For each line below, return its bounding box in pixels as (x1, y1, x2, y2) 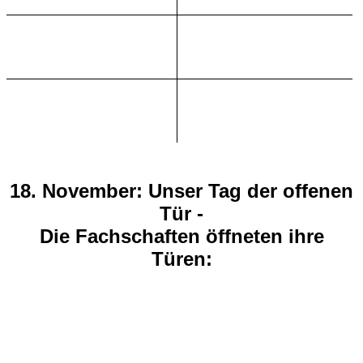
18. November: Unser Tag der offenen (10, 180, 353, 202)
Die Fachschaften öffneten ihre (39, 225, 324, 247)
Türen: (151, 248, 212, 270)
